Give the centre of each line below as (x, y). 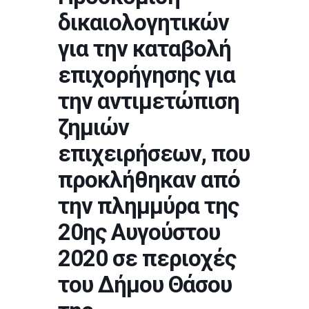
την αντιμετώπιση (149, 101)
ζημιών (93, 127)
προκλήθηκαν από (149, 180)
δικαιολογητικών (143, 22)
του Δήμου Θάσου (145, 285)
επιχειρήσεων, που (154, 153)
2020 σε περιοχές (147, 258)
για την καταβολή (144, 49)
